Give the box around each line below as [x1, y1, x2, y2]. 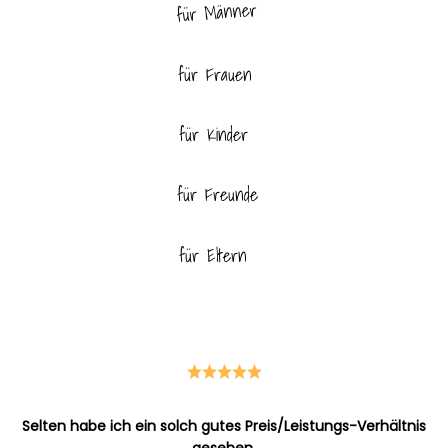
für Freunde [176, 179, 258, 209]
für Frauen [178, 59, 253, 89]
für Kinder [178, 119, 248, 149]
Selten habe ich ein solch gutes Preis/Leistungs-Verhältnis [22, 415, 426, 436]
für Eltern [179, 240, 248, 270]
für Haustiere [175, 297, 263, 327]
